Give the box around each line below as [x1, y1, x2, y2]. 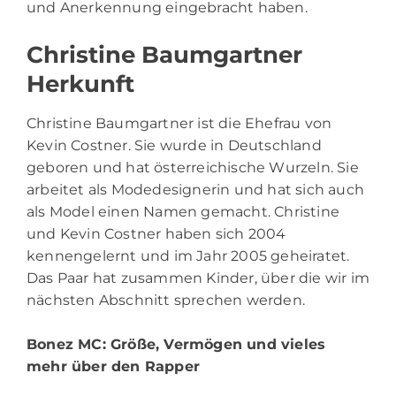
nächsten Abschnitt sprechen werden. [27, 291, 306, 308]
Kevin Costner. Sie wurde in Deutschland [27, 136, 322, 154]
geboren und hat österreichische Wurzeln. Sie [27, 158, 359, 176]
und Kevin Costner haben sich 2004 [27, 225, 286, 242]
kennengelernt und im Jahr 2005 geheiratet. [27, 247, 350, 264]
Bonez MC [27, 335, 103, 353]
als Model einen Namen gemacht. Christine [27, 202, 340, 220]
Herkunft [27, 69, 134, 98]
